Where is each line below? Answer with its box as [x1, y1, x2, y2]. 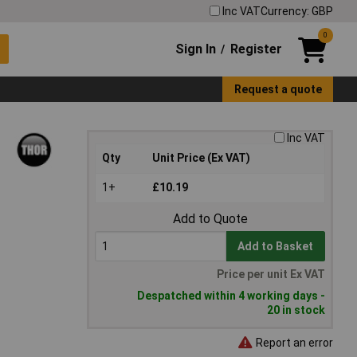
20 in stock [267, 304, 325, 317]
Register [229, 41, 282, 57]
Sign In [175, 41, 217, 57]
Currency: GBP [261, 4, 333, 18]
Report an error [253, 335, 333, 349]
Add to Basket [237, 240, 314, 253]
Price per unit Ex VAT [217, 268, 325, 281]
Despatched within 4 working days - [137, 289, 325, 303]
